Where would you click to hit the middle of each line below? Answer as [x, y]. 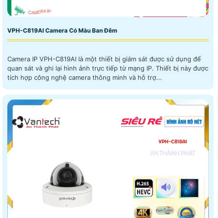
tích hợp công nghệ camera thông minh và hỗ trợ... [85, 78]
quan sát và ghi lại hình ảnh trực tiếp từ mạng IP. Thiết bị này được [82, 68]
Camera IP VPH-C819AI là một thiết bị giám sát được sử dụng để [104, 59]
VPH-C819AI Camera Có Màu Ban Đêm [62, 31]
